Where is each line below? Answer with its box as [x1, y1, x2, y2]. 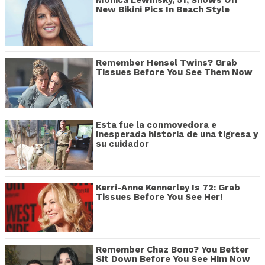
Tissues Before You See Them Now [96, 66, 253, 77]
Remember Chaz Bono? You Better [96, 244, 249, 256]
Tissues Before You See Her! [96, 191, 223, 202]
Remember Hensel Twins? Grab [96, 57, 237, 68]
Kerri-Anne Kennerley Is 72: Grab [96, 182, 240, 193]
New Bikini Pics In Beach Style [96, 4, 230, 15]
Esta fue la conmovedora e [96, 119, 216, 131]
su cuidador [96, 138, 149, 150]
